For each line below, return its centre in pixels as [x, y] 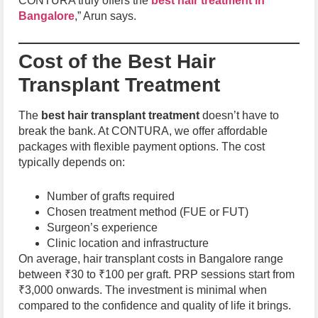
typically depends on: [72, 163]
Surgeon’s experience [102, 227]
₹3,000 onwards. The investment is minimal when [143, 290]
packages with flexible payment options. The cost [142, 147]
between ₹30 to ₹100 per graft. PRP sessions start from [157, 274]
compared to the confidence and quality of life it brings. [155, 305]
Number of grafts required [111, 196]
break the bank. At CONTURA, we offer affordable [143, 131]
